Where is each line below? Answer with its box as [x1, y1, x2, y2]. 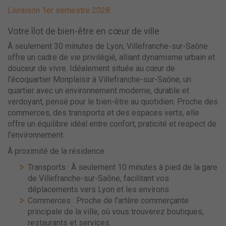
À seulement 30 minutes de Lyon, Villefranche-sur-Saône [8, 41, 208, 51]
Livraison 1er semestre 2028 [8, 6, 110, 16]
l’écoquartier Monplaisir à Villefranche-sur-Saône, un [8, 75, 191, 85]
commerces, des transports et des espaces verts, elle [8, 108, 199, 118]
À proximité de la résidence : [8, 146, 108, 156]
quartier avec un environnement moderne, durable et [8, 86, 189, 96]
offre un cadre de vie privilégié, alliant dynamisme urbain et [8, 52, 215, 63]
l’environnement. [8, 130, 65, 140]
